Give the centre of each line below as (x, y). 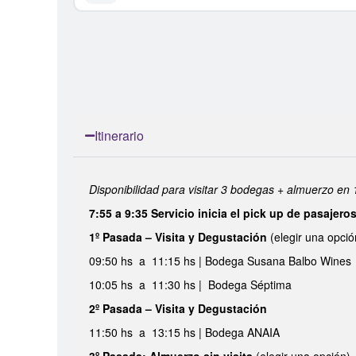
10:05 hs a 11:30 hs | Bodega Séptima (192, 284)
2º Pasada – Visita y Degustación (178, 308)
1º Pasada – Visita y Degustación (180, 237)
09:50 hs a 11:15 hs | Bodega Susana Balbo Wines (222, 261)
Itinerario (119, 135)
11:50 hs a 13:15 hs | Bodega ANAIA (184, 332)
